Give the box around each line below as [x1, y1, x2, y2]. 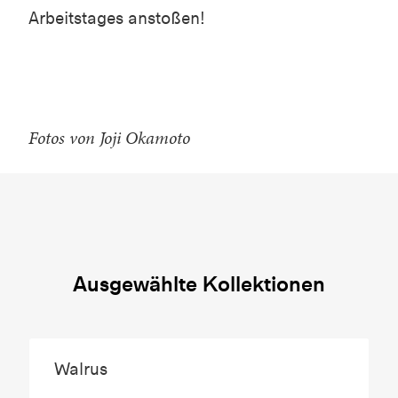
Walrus [54, 358, 107, 379]
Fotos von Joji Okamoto [28, 124, 190, 150]
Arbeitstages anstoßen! [28, 7, 205, 28]
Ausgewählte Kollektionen [73, 269, 325, 298]
